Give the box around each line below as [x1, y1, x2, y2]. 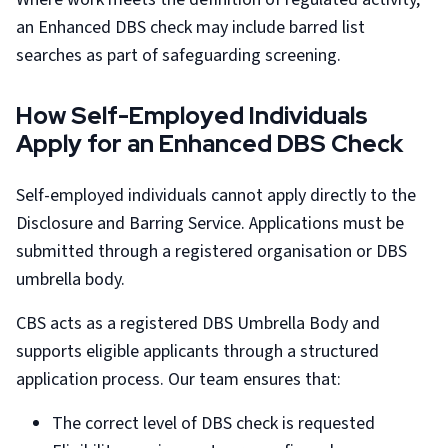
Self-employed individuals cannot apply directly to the [16, 182, 416, 208]
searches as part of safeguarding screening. [16, 42, 341, 68]
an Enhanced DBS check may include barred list [16, 14, 365, 40]
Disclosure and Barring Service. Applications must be [16, 210, 404, 236]
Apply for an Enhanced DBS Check [16, 127, 403, 159]
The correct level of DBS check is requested [52, 410, 375, 436]
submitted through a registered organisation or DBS [16, 238, 407, 264]
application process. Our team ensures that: [16, 366, 341, 392]
